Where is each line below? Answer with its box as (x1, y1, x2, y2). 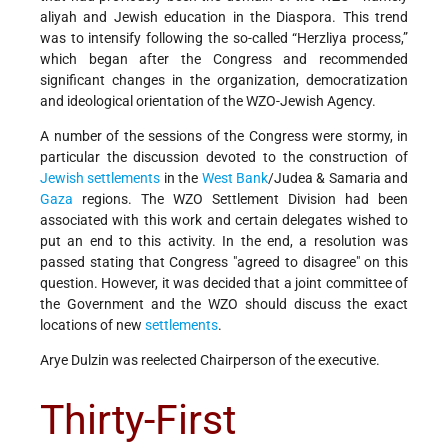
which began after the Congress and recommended (40, 51, 408, 68)
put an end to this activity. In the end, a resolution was (40, 233, 408, 250)
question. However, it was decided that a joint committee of (40, 275, 408, 292)
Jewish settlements (40, 170, 161, 187)
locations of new (40, 317, 145, 334)
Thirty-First (40, 396, 236, 445)
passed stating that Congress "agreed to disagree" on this (40, 254, 408, 271)
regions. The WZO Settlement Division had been (73, 191, 408, 208)
